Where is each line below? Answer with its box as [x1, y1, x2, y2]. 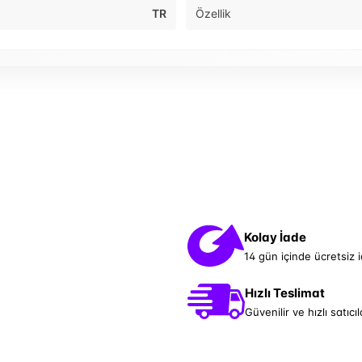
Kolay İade [244, 229, 306, 245]
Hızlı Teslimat [245, 284, 325, 301]
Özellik [196, 6, 231, 21]
